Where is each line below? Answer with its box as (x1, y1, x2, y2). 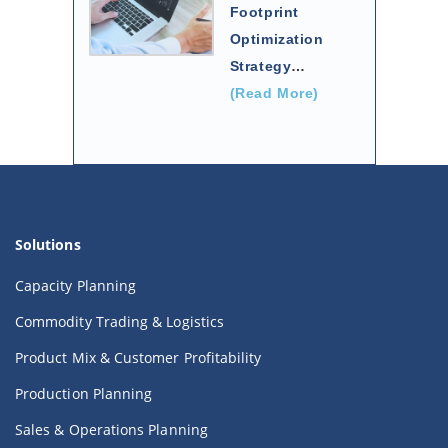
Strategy (229, 58, 292, 75)
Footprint (229, 4, 299, 21)
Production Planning (15, 384, 153, 404)
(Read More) (229, 85, 320, 102)
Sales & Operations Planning (15, 420, 208, 440)
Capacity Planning (15, 276, 137, 296)
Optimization (229, 31, 324, 48)
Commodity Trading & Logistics (15, 312, 225, 332)
